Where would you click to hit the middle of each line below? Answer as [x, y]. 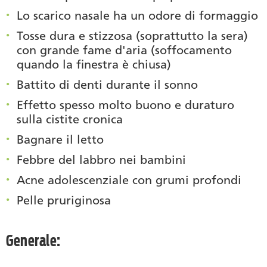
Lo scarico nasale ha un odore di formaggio [137, 15]
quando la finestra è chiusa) [94, 64]
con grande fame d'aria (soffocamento [124, 50]
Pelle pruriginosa [64, 200]
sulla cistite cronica [70, 119]
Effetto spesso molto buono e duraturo [125, 105]
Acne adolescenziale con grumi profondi [129, 180]
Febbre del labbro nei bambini [101, 159]
